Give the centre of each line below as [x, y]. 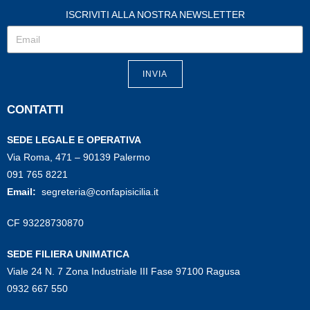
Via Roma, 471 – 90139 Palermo [79, 157]
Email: [24, 192]
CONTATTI [35, 110]
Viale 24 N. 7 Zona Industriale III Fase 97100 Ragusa [124, 272]
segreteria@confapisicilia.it [100, 192]
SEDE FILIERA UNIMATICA [68, 254]
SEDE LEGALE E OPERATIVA [74, 140]
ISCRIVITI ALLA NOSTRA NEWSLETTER [155, 15]
